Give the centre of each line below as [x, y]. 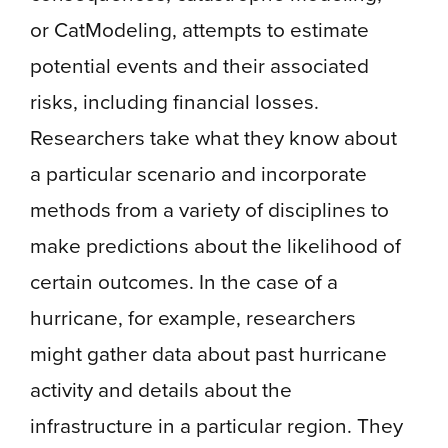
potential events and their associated [199, 65]
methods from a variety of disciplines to [209, 209]
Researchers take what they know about [213, 137]
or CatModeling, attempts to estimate [199, 29]
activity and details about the [161, 389]
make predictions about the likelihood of [215, 245]
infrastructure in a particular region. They [216, 425]
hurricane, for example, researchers [193, 317]
